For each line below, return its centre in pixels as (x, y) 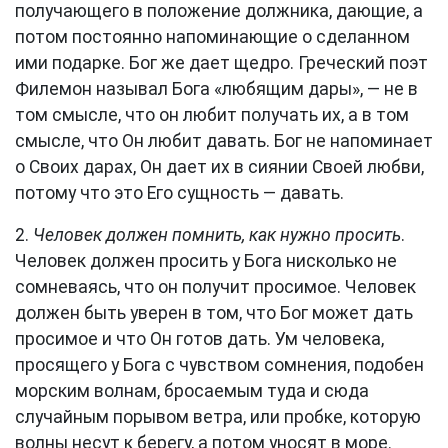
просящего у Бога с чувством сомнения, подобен (219, 365)
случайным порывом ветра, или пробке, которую (218, 417)
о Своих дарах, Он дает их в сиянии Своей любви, (219, 167)
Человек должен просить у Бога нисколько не (206, 261)
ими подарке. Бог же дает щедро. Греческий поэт (221, 63)
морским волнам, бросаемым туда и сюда (192, 391)
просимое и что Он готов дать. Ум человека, (199, 339)
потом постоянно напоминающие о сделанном (212, 37)
